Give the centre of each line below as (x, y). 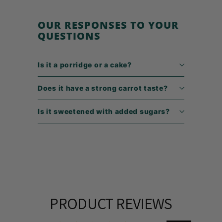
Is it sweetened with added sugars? (104, 111)
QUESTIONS (69, 35)
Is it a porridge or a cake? (85, 64)
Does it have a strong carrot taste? (103, 88)
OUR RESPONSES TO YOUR (109, 25)
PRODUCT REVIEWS (111, 203)
